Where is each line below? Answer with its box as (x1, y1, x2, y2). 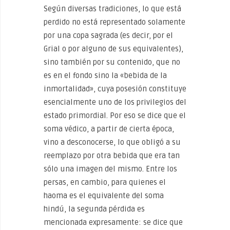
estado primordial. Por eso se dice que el (44, 111, 186, 120)
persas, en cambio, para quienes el (44, 178, 166, 187)
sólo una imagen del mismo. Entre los (44, 164, 177, 174)
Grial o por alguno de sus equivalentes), (44, 44, 183, 53)
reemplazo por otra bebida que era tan (44, 151, 180, 160)
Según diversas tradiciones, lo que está (44, 4, 181, 13)
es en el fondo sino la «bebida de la (44, 71, 167, 80)
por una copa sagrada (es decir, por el (44, 31, 173, 40)
